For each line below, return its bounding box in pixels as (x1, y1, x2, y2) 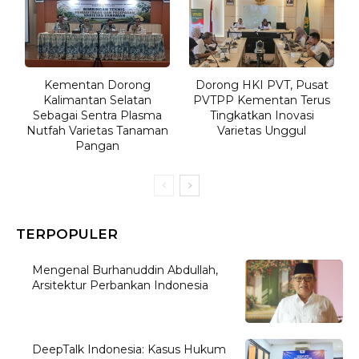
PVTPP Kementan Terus (193, 92, 331, 107)
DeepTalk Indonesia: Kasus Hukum (32, 342, 227, 357)
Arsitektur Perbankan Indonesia (32, 277, 209, 292)
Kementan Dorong (43, 77, 151, 92)
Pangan (75, 138, 119, 153)
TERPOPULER (16, 225, 118, 242)
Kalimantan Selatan (42, 92, 151, 107)
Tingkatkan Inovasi (209, 107, 314, 123)
